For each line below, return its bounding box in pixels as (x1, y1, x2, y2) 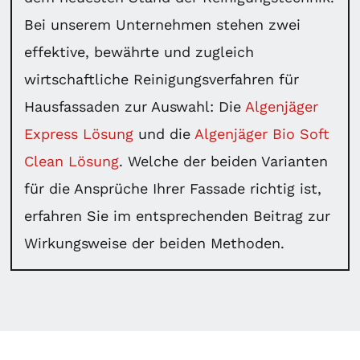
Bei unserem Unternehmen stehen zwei (24, 15, 301, 33)
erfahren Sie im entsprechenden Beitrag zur (24, 207, 331, 224)
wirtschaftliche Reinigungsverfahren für (24, 70, 300, 88)
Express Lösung (24, 125, 134, 142)
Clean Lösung (24, 152, 120, 170)
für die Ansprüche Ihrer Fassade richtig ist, (24, 179, 322, 197)
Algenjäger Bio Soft (194, 125, 330, 142)
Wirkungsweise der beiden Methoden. (24, 234, 285, 252)
